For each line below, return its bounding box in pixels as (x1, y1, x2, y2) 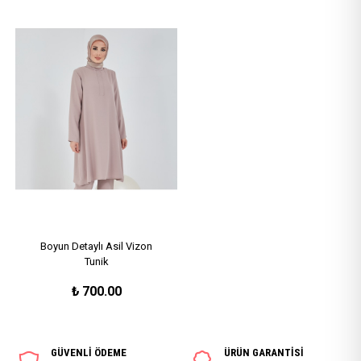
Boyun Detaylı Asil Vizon (40, 239, 153, 252)
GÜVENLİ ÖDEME (50, 346, 127, 359)
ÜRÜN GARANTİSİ (223, 346, 304, 359)
